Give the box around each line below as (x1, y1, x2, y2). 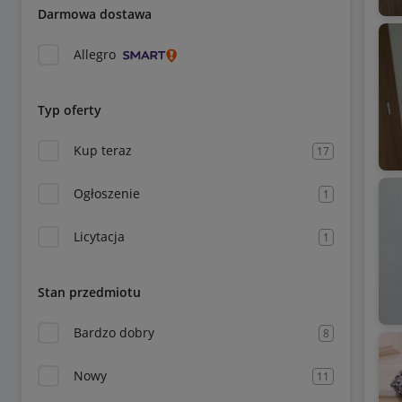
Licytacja (74, 228, 125, 245)
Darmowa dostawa (38, 5, 152, 22)
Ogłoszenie (74, 185, 140, 202)
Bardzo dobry (74, 324, 154, 341)
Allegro (74, 46, 116, 63)
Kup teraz (74, 142, 132, 159)
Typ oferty (38, 101, 101, 118)
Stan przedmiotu (38, 284, 141, 301)
